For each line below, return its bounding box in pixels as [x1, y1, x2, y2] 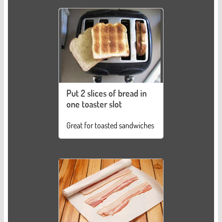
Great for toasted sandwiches [66, 120, 154, 131]
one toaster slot [66, 99, 122, 110]
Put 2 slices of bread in [66, 88, 147, 99]
